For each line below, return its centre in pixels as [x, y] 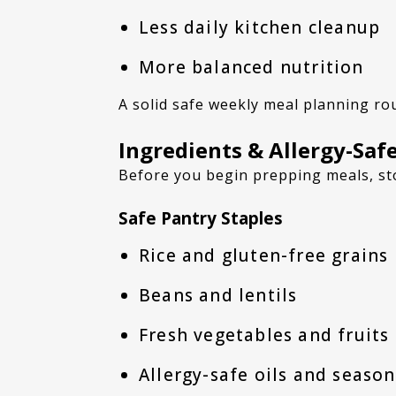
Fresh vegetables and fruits [264, 335]
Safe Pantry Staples [201, 217]
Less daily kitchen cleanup [259, 27]
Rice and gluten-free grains [263, 255]
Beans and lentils [218, 295]
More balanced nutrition [251, 67]
